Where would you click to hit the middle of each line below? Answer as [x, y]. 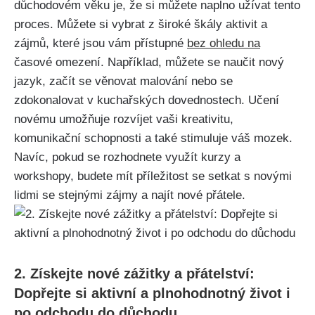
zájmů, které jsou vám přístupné [101, 44]
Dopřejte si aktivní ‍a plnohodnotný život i [152, 294]
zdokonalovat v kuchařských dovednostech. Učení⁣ [147, 101]
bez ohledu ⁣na [224, 44]
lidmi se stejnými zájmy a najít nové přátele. [130, 195]
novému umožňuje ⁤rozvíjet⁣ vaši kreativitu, [124, 120]
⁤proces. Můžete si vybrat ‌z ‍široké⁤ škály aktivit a [141, 25]
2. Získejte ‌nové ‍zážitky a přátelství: [134, 274]
